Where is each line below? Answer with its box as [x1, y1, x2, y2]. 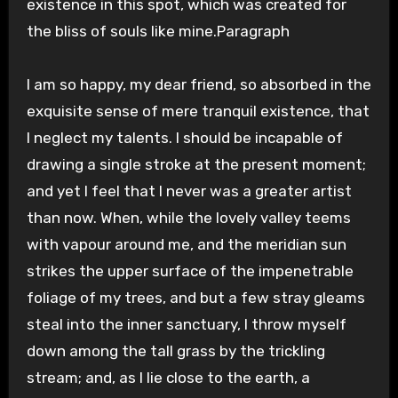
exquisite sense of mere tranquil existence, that [26, 102, 370, 121]
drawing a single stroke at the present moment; [26, 155, 366, 174]
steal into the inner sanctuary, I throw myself [26, 315, 346, 334]
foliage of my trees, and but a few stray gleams [26, 289, 365, 307]
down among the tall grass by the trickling [26, 342, 325, 361]
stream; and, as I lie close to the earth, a [26, 369, 310, 387]
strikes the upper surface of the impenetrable [26, 262, 354, 281]
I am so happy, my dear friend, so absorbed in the [26, 76, 371, 94]
